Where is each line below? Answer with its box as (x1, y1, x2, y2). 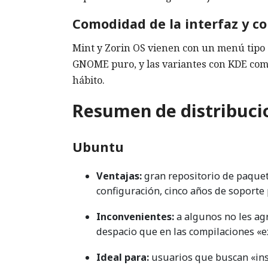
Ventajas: (96, 169, 142, 183)
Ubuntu (72, 138, 124, 156)
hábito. (72, 74, 105, 87)
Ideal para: (96, 251, 149, 264)
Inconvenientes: (96, 210, 174, 224)
